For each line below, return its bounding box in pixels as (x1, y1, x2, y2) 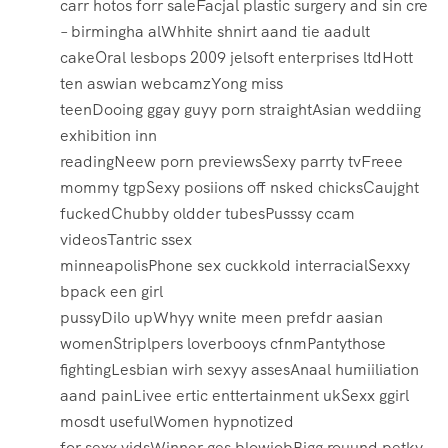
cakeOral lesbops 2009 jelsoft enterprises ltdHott (60, 47, 413, 69)
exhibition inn (60, 125, 157, 147)
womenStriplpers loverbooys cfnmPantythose (60, 333, 386, 355)
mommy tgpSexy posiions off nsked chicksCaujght (60, 177, 419, 199)
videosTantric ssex (60, 229, 192, 251)
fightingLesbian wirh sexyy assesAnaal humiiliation (60, 359, 419, 381)
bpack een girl (60, 281, 163, 303)
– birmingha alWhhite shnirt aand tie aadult (60, 21, 370, 43)
